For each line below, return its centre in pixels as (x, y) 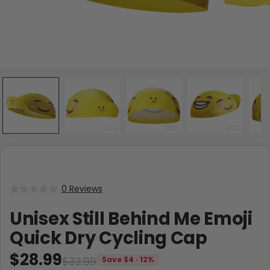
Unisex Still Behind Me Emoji (131, 219)
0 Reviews (82, 189)
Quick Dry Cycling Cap (108, 238)
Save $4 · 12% (128, 260)
